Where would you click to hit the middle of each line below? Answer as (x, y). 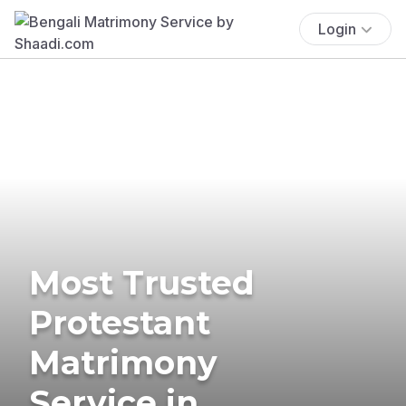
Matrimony (123, 362)
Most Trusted (142, 282)
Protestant (120, 322)
